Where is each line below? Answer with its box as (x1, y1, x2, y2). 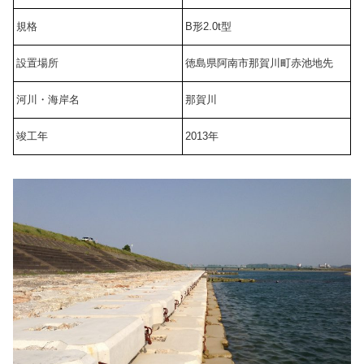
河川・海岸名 (16, 93, 80, 106)
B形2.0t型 (185, 20, 232, 33)
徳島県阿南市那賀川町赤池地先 (185, 57, 333, 70)
